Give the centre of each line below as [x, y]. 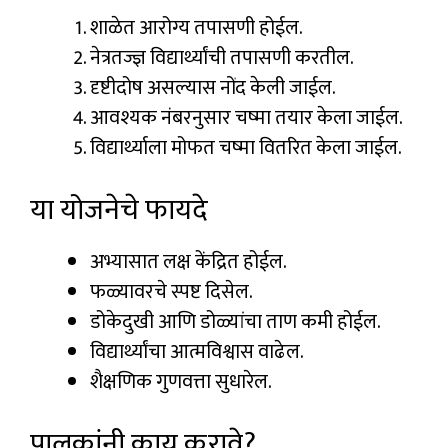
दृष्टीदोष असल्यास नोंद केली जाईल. [213, 88]
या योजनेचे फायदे [119, 210]
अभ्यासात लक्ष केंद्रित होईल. [188, 262]
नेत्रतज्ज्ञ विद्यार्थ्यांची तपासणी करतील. [222, 58]
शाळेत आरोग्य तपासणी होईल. [196, 28]
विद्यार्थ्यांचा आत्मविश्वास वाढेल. [197, 352]
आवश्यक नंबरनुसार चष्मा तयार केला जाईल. [246, 118]
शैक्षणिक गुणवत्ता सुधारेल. [181, 382]
